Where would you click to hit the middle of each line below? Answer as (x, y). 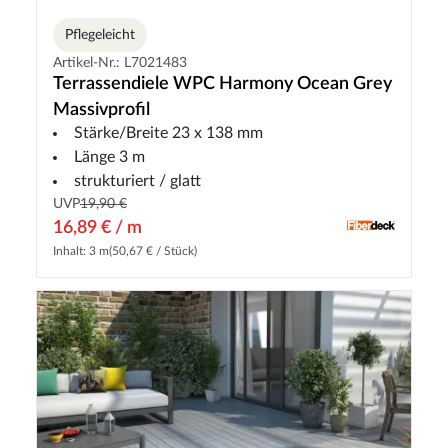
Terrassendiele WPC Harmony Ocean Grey (222, 84)
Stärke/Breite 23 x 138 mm (168, 133)
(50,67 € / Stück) (153, 251)
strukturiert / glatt (137, 181)
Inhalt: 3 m (81, 251)
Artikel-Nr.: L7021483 (120, 63)
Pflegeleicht (100, 35)
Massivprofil (101, 110)
